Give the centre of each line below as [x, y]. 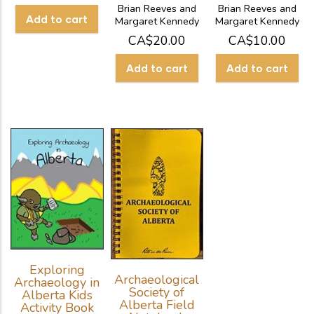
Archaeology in [57, 282]
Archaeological [157, 280]
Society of [157, 293]
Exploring [57, 269]
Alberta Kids [57, 295]
